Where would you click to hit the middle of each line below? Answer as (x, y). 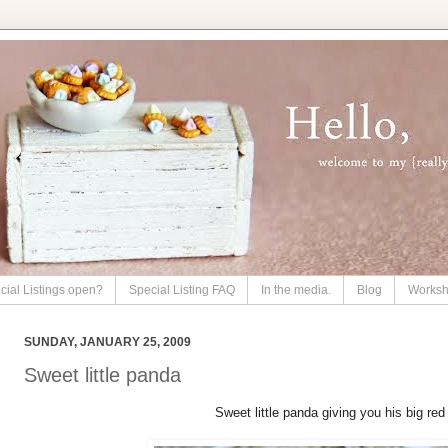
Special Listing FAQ (182, 290)
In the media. (296, 290)
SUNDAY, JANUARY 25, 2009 (107, 342)
